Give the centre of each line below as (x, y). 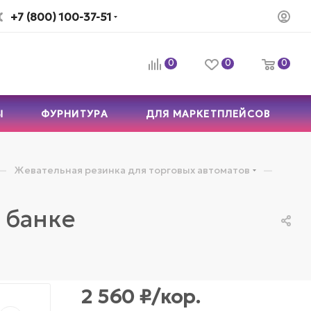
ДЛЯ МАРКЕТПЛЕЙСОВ (208, 114)
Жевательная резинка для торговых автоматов (132, 170)
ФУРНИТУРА (75, 114)
